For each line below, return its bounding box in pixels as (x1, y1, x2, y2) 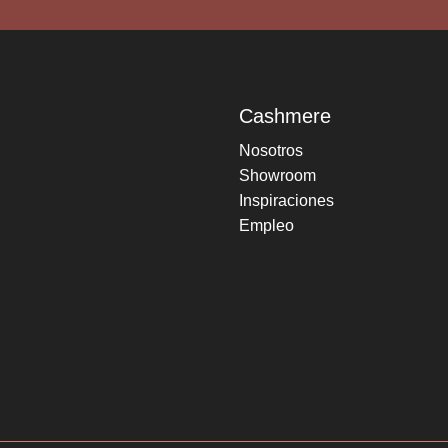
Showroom (239, 167, 316, 184)
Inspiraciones (239, 192, 334, 209)
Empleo (239, 217, 294, 234)
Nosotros (239, 142, 303, 159)
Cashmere (239, 105, 331, 127)
